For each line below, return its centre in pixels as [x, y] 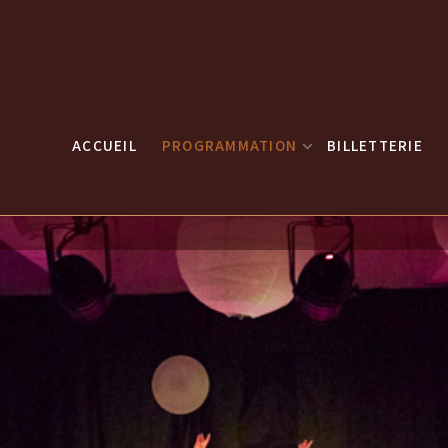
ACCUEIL [104, 144]
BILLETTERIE [375, 144]
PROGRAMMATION [229, 144]
